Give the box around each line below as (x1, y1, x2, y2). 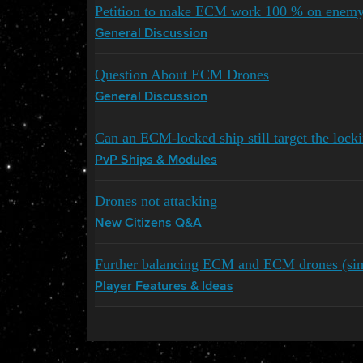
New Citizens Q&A (95, 217, 202, 230)
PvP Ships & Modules (95, 154, 217, 167)
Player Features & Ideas (95, 280, 233, 293)
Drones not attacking (95, 193, 217, 209)
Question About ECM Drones (95, 66, 269, 83)
